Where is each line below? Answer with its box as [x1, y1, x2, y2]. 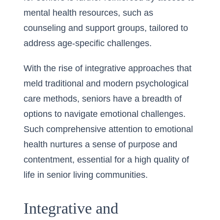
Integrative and [24, 199, 118, 217]
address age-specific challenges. [24, 38, 152, 48]
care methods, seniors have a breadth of [24, 94, 182, 104]
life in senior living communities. [24, 170, 148, 180]
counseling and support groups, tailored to [24, 23, 188, 33]
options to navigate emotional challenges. [24, 109, 186, 119]
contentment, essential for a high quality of [24, 155, 189, 165]
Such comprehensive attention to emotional [24, 124, 193, 134]
